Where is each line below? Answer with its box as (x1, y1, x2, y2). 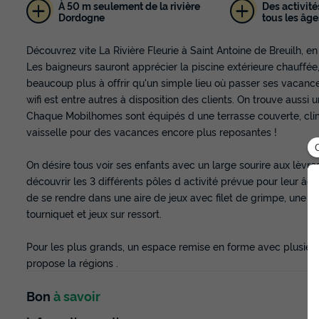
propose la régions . (26, 256, 118, 270)
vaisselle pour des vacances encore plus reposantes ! (26, 125, 277, 139)
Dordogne (58, 9, 105, 23)
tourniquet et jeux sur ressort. (26, 206, 162, 221)
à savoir (53, 287, 100, 305)
